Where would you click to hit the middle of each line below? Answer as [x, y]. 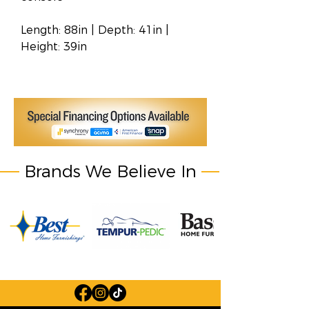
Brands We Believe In [110, 171]
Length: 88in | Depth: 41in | [95, 30]
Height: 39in [54, 47]
